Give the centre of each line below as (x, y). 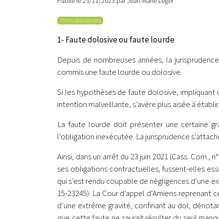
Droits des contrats (80, 20)
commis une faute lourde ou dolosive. (120, 72)
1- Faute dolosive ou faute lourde (116, 39)
